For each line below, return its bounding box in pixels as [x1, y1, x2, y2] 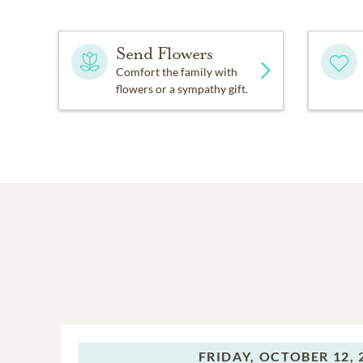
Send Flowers [116, 43, 213, 64]
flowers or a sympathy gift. [116, 82, 248, 96]
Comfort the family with [116, 65, 237, 79]
